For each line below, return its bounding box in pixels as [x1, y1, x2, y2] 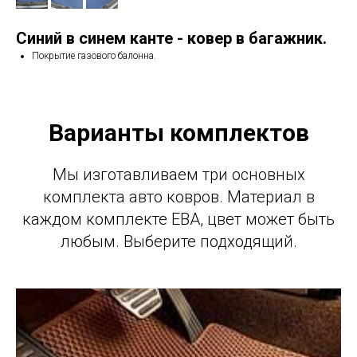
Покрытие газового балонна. [32, 50, 156, 62]
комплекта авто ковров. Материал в [42, 187, 315, 207]
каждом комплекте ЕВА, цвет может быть [22, 210, 335, 229]
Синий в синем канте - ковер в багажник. [16, 29, 327, 49]
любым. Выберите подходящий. [60, 232, 297, 252]
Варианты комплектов [48, 119, 309, 147]
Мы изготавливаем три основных [52, 165, 305, 185]
